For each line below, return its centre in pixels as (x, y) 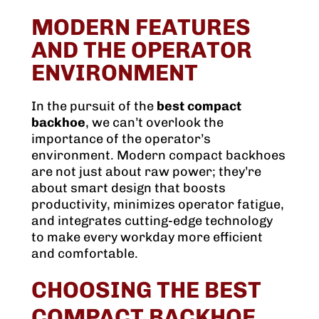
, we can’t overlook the (155, 123)
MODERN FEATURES (141, 27)
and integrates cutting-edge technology (152, 221)
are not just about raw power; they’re (146, 172)
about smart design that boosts (129, 188)
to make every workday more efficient (147, 237)
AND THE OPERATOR (142, 50)
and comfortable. (85, 254)
